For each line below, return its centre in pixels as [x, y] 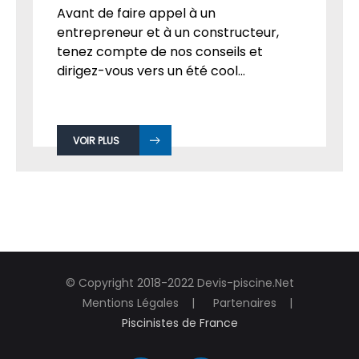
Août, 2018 [156, 32]
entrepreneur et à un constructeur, [168, 91]
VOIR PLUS [96, 199]
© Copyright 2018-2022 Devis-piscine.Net [179, 341]
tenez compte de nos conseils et [160, 110]
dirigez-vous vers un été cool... [151, 129]
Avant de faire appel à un [136, 71]
